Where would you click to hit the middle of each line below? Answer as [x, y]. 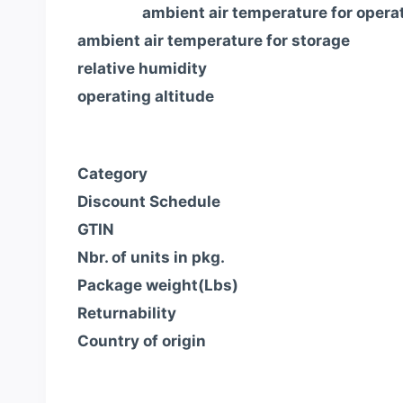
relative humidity [142, 69]
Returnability [127, 313]
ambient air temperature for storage [214, 41]
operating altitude [146, 97]
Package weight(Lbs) [158, 285]
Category [112, 173]
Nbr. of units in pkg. [151, 257]
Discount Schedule [149, 201]
